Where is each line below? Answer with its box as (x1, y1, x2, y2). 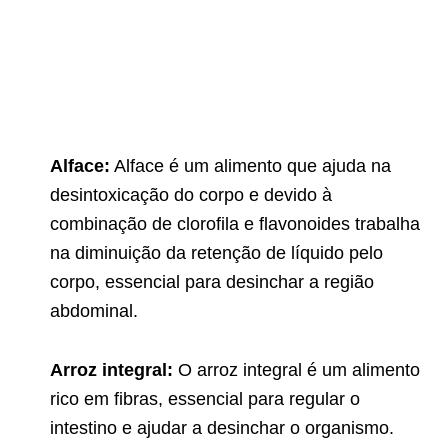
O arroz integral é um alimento (173, 360, 420, 381)
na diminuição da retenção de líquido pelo (50, 243, 383, 264)
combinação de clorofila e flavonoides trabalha (50, 214, 420, 235)
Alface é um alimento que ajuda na (110, 156, 391, 177)
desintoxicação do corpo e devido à (50, 185, 332, 206)
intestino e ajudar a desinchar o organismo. (50, 418, 394, 439)
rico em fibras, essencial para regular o (50, 389, 360, 410)
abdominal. (50, 301, 138, 322)
